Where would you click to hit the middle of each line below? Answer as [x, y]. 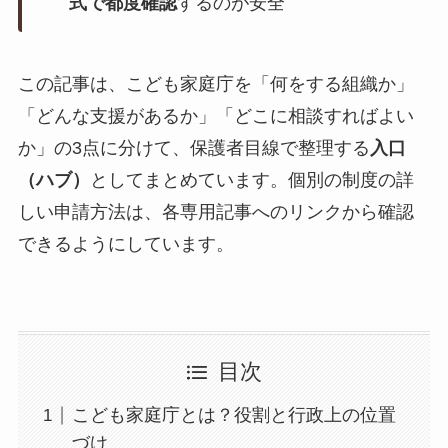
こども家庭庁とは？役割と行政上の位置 [233, 415]
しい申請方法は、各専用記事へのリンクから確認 [215, 211]
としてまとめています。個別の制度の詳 [251, 179]
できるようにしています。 [125, 243]
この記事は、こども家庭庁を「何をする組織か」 [215, 83]
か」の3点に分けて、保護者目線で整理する [193, 147]
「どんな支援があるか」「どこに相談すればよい [215, 115]
